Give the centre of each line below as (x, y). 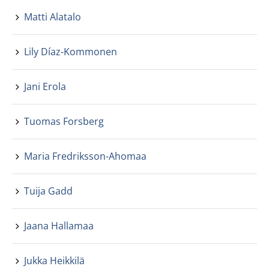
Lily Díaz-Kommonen (71, 52)
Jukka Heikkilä (54, 261)
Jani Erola (45, 86)
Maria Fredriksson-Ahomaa (85, 156)
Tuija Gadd (48, 191)
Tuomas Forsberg (64, 121)
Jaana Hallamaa (59, 226)
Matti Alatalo (53, 17)
